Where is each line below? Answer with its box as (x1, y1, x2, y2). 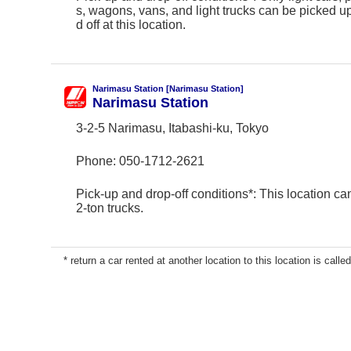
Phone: (76, 154, 119, 168)
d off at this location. (76, 18, 186, 31)
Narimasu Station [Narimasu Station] (92, 84, 244, 93)
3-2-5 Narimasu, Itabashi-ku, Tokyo (76, 121, 269, 135)
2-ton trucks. (76, 201, 143, 215)
